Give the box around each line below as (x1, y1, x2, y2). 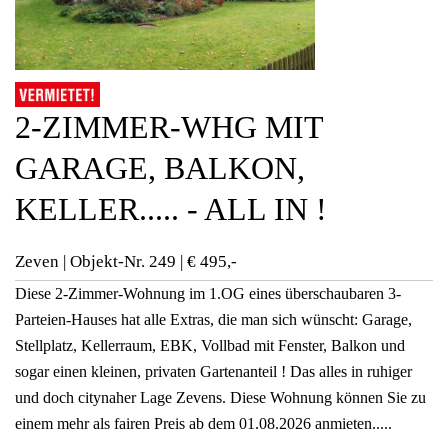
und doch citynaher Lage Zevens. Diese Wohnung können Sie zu (15, 389, 426, 407)
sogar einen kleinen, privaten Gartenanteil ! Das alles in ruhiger (15, 363, 412, 381)
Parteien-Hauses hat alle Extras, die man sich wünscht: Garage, (15, 311, 412, 329)
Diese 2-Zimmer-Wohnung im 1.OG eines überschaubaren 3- (15, 285, 401, 303)
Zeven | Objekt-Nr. (15, 252, 145, 272)
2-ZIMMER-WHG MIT (15, 109, 323, 146)
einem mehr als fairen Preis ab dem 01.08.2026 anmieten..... (15, 415, 392, 433)
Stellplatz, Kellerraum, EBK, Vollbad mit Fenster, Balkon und (15, 337, 405, 355)
